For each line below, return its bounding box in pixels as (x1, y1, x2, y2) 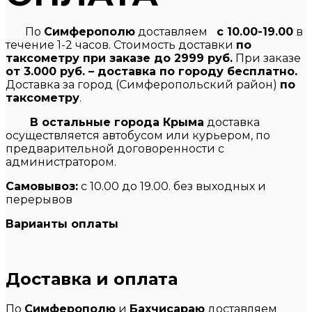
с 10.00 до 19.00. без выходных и (78, 179, 266, 193)
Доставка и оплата (6, 268, 178, 289)
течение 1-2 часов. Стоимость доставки (6, 38, 236, 52)
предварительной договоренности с (6, 141, 224, 155)
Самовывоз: (6, 179, 78, 193)
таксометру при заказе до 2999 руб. (6, 51, 233, 65)
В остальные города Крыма (6, 115, 204, 129)
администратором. (6, 155, 116, 169)
